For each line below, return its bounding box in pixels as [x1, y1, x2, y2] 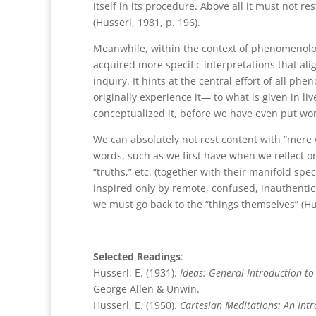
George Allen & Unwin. [93, 281, 200, 296]
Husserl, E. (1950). [93, 298, 180, 312]
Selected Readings [93, 249, 181, 263]
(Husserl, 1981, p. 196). [93, 15, 200, 29]
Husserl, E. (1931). [93, 265, 180, 279]
